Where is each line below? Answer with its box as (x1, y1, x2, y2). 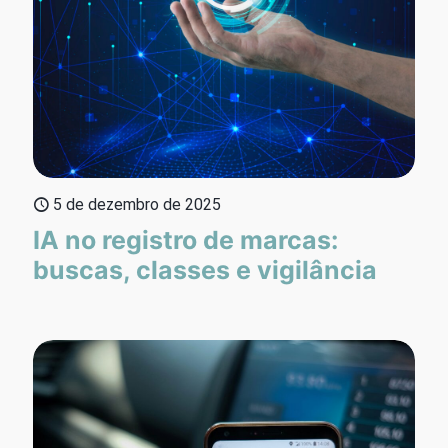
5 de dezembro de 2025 (53, 194, 221, 214)
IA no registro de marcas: (33, 224, 338, 255)
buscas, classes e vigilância (33, 254, 377, 285)
